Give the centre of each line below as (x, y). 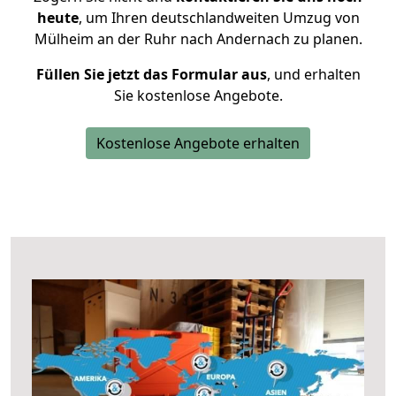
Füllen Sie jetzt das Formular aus (151, 74)
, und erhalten (313, 74)
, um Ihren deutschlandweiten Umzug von (219, 18)
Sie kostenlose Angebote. (198, 95)
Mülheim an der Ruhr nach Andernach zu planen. (198, 39)
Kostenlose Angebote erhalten (198, 143)
